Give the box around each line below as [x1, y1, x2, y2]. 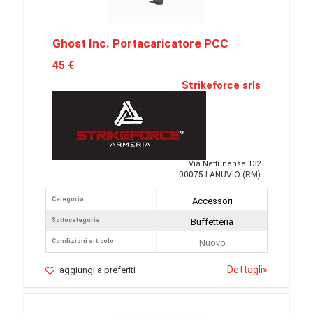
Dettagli [227, 264, 263, 275]
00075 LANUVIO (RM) [179, 170, 261, 180]
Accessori [191, 196, 233, 206]
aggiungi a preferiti [59, 265, 136, 275]
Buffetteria [191, 217, 233, 227]
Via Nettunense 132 [189, 159, 261, 168]
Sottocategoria [52, 217, 100, 224]
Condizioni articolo [52, 238, 114, 245]
